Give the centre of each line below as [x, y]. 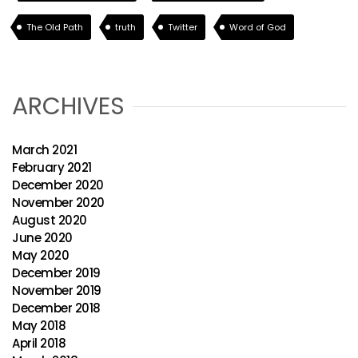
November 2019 [57, 290]
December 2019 [56, 273]
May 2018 [39, 326]
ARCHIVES [68, 106]
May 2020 [40, 255]
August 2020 [50, 220]
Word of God [258, 27]
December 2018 [56, 308]
